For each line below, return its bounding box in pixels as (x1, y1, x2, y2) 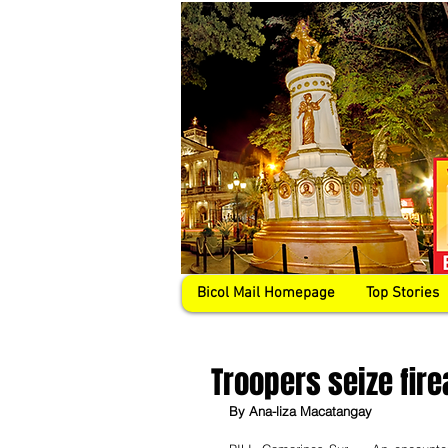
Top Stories (366, 284, 439, 302)
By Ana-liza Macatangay (229, 403, 372, 419)
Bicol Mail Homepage (197, 284, 335, 302)
